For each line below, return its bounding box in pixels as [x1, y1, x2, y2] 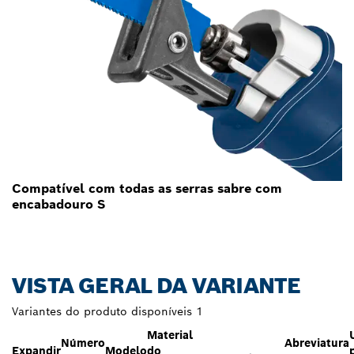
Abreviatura [284, 335, 349, 350]
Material [147, 327, 193, 342]
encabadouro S [12, 195, 106, 213]
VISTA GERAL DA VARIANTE [12, 271, 301, 299]
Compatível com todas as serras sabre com [12, 179, 282, 197]
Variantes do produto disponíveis [12, 303, 192, 318]
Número [61, 335, 105, 350]
